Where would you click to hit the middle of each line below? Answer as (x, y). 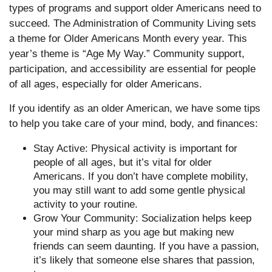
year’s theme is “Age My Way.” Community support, (127, 54)
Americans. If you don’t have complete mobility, (141, 176)
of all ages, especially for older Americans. (106, 84)
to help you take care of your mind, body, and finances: (134, 124)
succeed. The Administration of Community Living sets (133, 23)
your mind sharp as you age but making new (134, 232)
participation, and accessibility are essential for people (132, 69)
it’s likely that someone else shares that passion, (144, 260)
